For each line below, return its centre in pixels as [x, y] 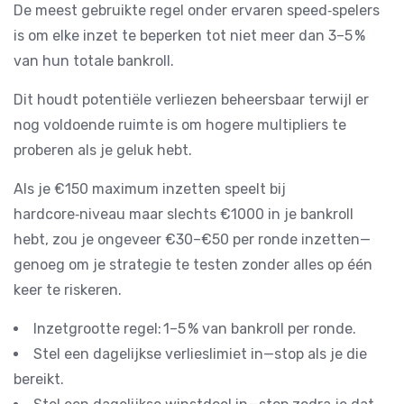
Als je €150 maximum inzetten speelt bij [150, 189]
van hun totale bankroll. [94, 61]
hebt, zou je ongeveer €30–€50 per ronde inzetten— [192, 239]
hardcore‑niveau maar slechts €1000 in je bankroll [184, 214]
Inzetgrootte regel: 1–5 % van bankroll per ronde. [195, 329]
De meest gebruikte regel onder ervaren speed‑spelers [197, 10]
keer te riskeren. [68, 290]
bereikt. [39, 379]
